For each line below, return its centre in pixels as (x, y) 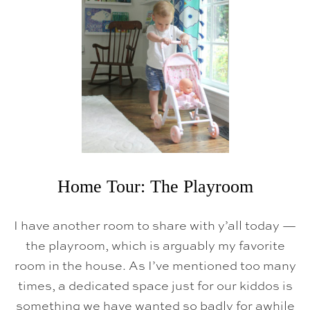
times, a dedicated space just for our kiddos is (155, 285)
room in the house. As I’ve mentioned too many (155, 265)
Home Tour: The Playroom (155, 186)
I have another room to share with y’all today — (155, 225)
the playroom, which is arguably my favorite (155, 245)
